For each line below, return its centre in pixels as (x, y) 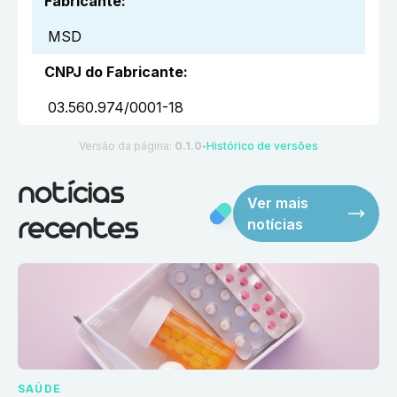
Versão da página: (127, 146)
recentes (78, 231)
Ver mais (278, 203)
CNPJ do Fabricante (114, 72)
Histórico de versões (262, 146)
